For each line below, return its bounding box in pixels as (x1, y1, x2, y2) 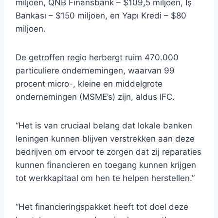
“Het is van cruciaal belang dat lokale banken (16, 121, 192, 131)
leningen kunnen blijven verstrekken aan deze (16, 134, 195, 144)
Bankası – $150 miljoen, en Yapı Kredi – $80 (16, 11, 186, 21)
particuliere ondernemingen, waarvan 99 (16, 66, 175, 76)
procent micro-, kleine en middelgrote (16, 79, 163, 89)
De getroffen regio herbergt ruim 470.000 (16, 53, 179, 63)
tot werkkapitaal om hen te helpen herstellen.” (16, 173, 195, 183)
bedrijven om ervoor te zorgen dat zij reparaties (16, 147, 201, 157)
